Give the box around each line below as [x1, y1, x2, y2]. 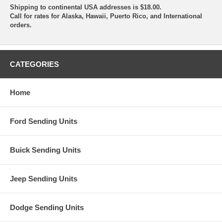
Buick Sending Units [10, 145, 81, 154]
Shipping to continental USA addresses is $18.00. [10, 3, 162, 11]
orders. [10, 21, 32, 29]
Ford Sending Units [10, 116, 77, 125]
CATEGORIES [10, 59, 59, 68]
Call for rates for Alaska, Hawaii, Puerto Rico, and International [10, 12, 202, 20]
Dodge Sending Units [10, 203, 84, 212]
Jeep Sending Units [10, 174, 77, 183]
